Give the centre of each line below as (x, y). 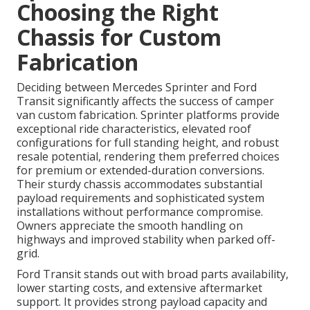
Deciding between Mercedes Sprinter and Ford (137, 88)
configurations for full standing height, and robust (148, 143)
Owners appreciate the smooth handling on (130, 226)
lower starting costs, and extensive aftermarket (139, 288)
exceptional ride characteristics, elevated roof (134, 129)
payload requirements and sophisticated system (140, 198)
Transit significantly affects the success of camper (145, 101)
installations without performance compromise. (140, 212)
